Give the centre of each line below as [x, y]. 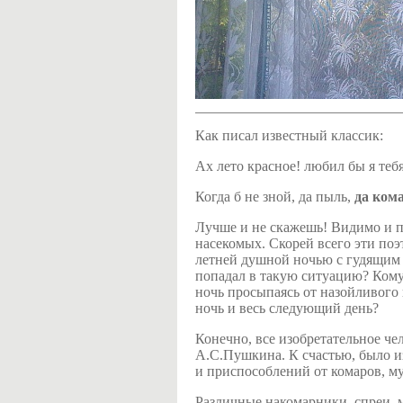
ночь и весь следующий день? [287, 309]
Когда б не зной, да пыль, [275, 197]
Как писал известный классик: [291, 136]
